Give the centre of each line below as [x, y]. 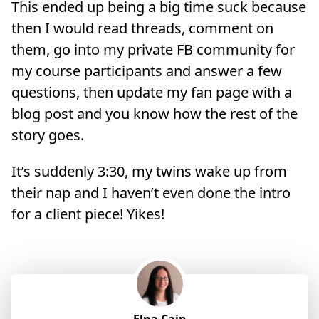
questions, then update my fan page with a [152, 93]
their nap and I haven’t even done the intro [151, 192]
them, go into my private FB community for [153, 50]
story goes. [48, 135]
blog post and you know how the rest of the [155, 114]
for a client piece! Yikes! [88, 214]
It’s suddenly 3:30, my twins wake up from [149, 171]
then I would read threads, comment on [142, 28]
